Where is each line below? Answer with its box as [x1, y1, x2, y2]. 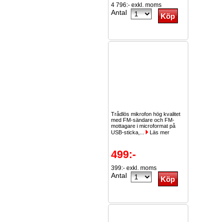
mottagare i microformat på [111, 123, 175, 129]
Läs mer [148, 129, 169, 135]
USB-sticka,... [111, 129, 146, 135]
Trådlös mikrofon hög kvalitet [111, 111, 180, 117]
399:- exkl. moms [111, 165, 157, 171]
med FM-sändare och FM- [111, 117, 174, 123]
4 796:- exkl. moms [111, 1, 162, 8]
